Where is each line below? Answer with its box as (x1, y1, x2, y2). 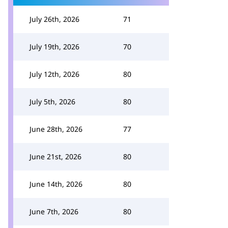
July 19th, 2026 (30, 42, 79, 51)
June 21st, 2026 (30, 152, 81, 161)
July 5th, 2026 (30, 97, 75, 106)
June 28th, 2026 (30, 124, 82, 134)
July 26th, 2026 (30, 14, 79, 24)
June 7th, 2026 (30, 207, 78, 216)
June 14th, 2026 (30, 179, 82, 189)
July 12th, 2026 (30, 69, 79, 79)
